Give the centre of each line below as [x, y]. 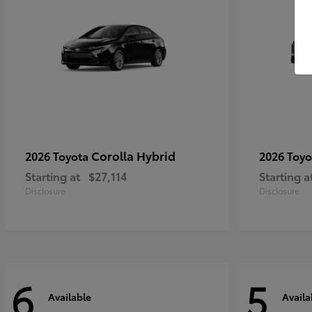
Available [70, 296]
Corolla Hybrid [133, 156]
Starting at [53, 176]
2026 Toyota [58, 156]
